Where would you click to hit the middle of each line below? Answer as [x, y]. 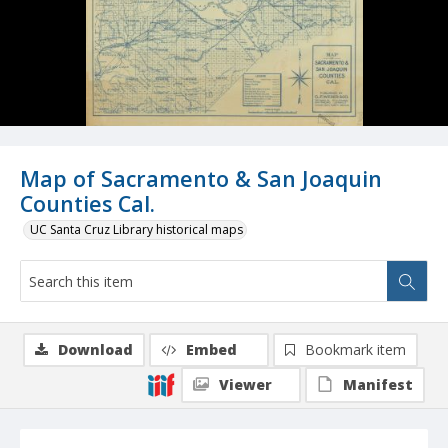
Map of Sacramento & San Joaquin [201, 179]
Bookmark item [355, 350]
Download [95, 350]
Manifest [378, 385]
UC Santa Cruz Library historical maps [136, 230]
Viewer [245, 385]
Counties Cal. [87, 204]
